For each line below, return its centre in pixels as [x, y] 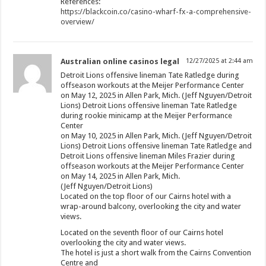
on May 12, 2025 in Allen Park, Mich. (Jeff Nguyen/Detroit [156, 95]
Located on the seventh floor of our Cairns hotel [142, 232]
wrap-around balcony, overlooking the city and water [151, 206]
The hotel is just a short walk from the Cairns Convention [156, 252]
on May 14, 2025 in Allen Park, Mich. [121, 176]
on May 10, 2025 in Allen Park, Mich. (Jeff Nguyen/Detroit [156, 135]
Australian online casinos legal [120, 61]
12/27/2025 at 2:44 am [219, 61]
